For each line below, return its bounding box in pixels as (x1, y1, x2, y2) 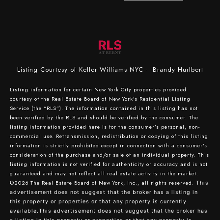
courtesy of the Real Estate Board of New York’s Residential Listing (10, 95, 191, 103)
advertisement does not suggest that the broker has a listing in (10, 189, 198, 195)
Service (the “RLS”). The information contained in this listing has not (10, 104, 198, 112)
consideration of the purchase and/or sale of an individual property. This (10, 151, 209, 159)
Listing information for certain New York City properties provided (10, 85, 187, 93)
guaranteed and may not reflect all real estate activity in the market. (10, 169, 198, 177)
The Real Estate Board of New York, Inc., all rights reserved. (30, 179, 196, 187)
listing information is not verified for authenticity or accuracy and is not (10, 160, 208, 168)
